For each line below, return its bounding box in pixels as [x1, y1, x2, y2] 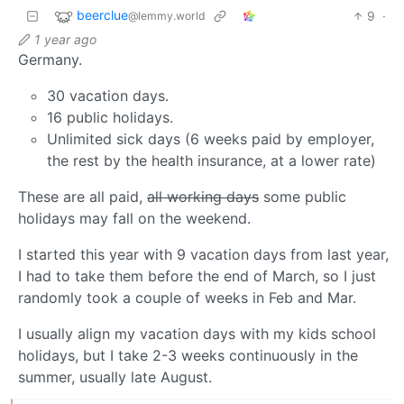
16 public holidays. [47, 107, 173, 126]
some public [259, 187, 346, 206]
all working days [147, 187, 259, 206]
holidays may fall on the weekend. [18, 208, 251, 227]
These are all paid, [18, 187, 147, 206]
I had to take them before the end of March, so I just [18, 266, 376, 285]
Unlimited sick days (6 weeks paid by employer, [47, 129, 374, 148]
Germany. [18, 50, 82, 69]
